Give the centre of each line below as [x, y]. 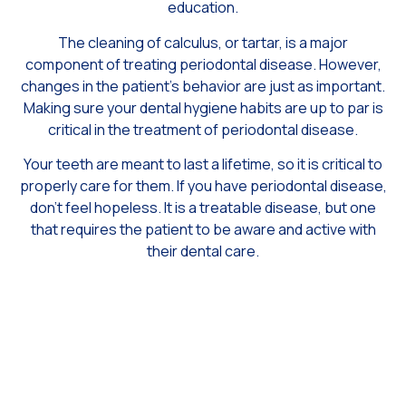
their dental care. [203, 251]
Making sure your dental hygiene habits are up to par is [203, 107]
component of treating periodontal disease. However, [203, 64]
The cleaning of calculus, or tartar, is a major [203, 42]
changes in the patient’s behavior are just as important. [203, 86]
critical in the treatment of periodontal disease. [203, 129]
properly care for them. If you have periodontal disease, [203, 186]
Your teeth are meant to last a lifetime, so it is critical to [203, 164]
